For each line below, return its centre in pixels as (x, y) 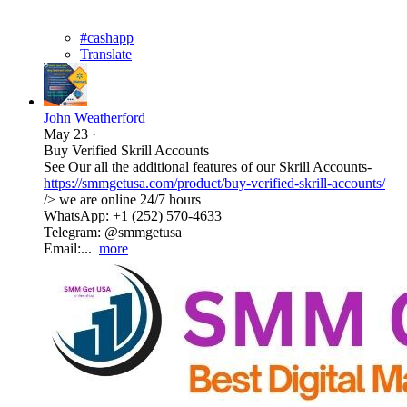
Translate (106, 54)
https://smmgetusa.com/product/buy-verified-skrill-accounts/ (214, 183)
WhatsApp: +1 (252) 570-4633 (133, 215)
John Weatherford (94, 117)
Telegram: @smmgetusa (113, 232)
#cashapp (107, 37)
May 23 (66, 134)
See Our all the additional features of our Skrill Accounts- (208, 166)
